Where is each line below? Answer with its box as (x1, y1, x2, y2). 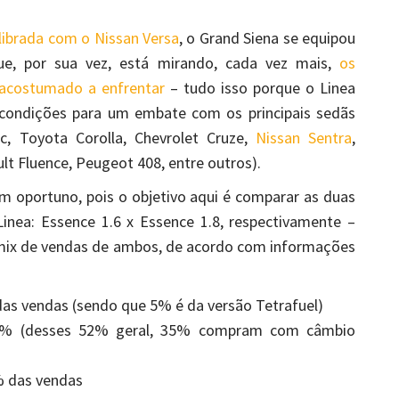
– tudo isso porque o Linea (165, 77, 355, 99)
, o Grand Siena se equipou (179, 28, 355, 49)
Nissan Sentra (255, 127, 353, 149)
